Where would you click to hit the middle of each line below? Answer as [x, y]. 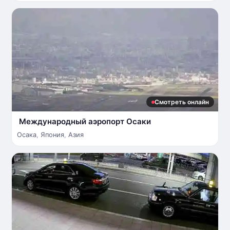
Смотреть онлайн [182, 102]
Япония [52, 135]
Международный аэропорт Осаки [85, 121]
